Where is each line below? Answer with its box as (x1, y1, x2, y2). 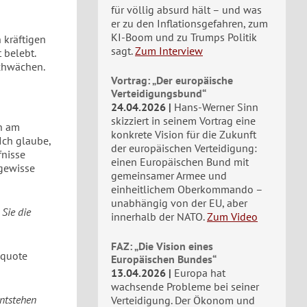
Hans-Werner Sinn (174, 100, 258, 114)
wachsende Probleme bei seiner (111, 280, 259, 293)
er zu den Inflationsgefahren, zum (111, 16, 268, 30)
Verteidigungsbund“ (111, 86, 206, 100)
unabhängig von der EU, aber (111, 196, 247, 210)
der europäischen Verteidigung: (111, 141, 257, 155)
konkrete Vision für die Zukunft (111, 127, 256, 141)
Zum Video (207, 210, 258, 223)
